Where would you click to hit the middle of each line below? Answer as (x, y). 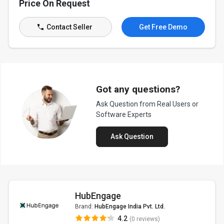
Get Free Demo (163, 27)
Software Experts (123, 114)
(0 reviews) (144, 219)
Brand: (84, 206)
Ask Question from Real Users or (147, 104)
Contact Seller (68, 27)
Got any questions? (138, 89)
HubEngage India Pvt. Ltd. (129, 206)
